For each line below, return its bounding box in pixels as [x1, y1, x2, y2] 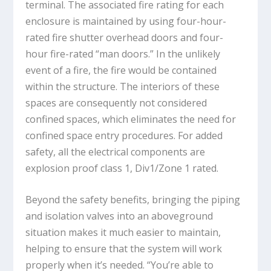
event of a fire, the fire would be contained [25, 63, 217, 77]
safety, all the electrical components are [25, 145, 206, 158]
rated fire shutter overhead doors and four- [25, 30, 224, 44]
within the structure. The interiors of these [25, 79, 220, 93]
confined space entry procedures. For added [25, 128, 223, 142]
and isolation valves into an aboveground [25, 209, 214, 223]
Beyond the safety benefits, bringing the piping [25, 193, 241, 207]
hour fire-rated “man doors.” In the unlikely [25, 47, 221, 60]
